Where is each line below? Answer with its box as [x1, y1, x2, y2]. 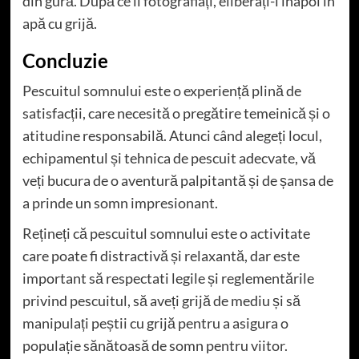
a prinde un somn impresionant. [22, 194, 218, 212]
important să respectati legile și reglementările [22, 269, 314, 288]
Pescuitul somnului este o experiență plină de [22, 82, 301, 100]
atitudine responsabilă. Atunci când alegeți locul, [22, 127, 322, 145]
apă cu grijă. [22, 14, 97, 33]
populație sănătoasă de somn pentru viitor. [22, 337, 288, 355]
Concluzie [22, 49, 108, 73]
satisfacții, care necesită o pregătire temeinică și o [22, 104, 330, 123]
